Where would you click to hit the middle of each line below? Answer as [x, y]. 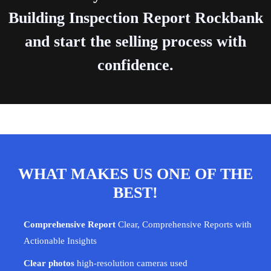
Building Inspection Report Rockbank [135, 18]
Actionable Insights [60, 241]
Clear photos [49, 263]
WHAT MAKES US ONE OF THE [135, 174]
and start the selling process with [135, 41]
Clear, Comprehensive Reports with [184, 224]
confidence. [135, 65]
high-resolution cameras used [131, 263]
